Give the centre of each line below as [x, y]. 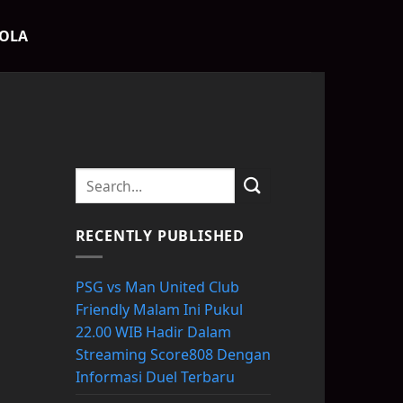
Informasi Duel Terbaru [155, 377]
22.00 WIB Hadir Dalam [153, 332]
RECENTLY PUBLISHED [160, 236]
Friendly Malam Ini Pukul [159, 310]
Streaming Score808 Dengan [173, 355]
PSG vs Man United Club [157, 287]
